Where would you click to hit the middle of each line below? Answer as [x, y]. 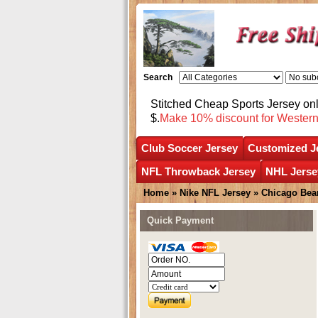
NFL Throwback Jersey [198, 171]
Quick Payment [180, 220]
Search [158, 77]
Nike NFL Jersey [215, 192]
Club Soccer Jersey [190, 148]
